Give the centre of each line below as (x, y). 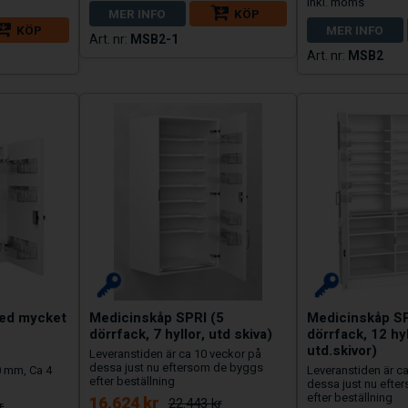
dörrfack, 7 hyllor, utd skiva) (180, 335)
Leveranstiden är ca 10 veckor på (175, 354)
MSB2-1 (154, 39)
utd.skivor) (342, 351)
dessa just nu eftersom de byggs (176, 368)
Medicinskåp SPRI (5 (156, 318)
